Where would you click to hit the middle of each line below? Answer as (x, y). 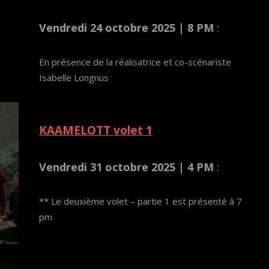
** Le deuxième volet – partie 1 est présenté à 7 (140, 201)
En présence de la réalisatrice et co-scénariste (135, 62)
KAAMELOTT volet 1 (95, 130)
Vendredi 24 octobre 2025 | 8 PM (126, 27)
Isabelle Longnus (74, 77)
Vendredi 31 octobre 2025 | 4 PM (126, 167)
